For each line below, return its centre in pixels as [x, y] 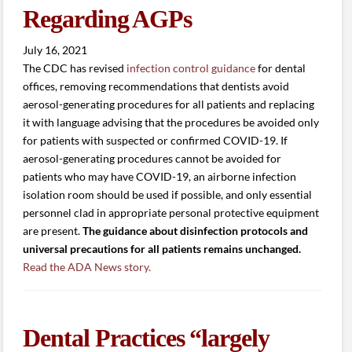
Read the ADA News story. [87, 266]
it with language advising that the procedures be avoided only [171, 122]
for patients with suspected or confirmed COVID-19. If [156, 140]
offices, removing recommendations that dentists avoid [156, 86]
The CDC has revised [75, 68]
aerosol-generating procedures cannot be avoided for [152, 158]
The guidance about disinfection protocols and [196, 230]
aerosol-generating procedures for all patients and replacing [169, 104]
